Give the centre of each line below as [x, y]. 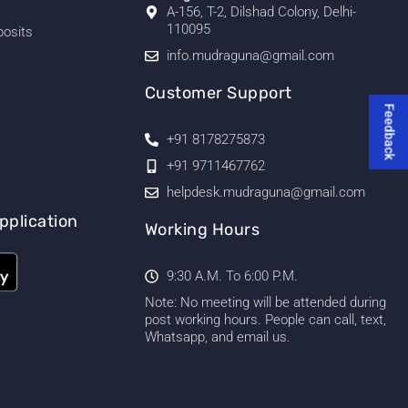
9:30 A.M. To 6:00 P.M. [232, 275]
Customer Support [218, 92]
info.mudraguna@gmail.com [250, 55]
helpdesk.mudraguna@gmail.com [265, 192]
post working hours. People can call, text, [265, 319]
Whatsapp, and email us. [217, 337]
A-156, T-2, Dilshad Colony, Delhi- [261, 11]
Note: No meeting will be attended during [265, 302]
